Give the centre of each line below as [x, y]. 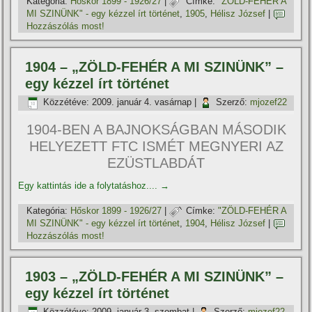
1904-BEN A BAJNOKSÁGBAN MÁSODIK [156, 130]
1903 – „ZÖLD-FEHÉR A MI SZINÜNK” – [155, 276]
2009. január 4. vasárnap [142, 102]
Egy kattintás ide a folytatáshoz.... [89, 186]
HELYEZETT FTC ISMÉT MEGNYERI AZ [156, 146]
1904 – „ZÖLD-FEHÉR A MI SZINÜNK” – [155, 67]
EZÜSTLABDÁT [156, 163]
